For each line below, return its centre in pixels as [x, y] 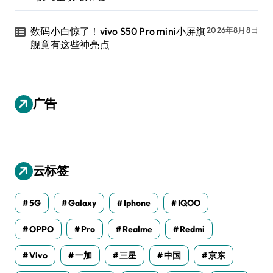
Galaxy [82, 203]
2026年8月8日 [232, 30]
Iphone [137, 203]
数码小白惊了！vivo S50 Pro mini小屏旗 [118, 31]
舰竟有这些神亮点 [70, 44]
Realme [137, 229]
